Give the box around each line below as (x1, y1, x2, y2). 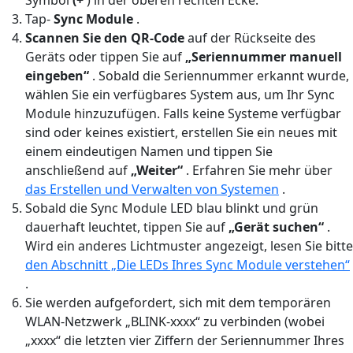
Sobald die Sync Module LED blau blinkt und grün (25, 199, 318, 217)
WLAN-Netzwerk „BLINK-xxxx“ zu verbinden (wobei (25, 312, 325, 330)
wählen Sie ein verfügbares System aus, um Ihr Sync (25, 85, 335, 103)
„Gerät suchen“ (229, 217, 324, 236)
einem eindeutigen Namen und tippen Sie (25, 142, 273, 160)
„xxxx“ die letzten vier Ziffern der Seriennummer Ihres (25, 331, 344, 349)
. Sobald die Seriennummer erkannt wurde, (89, 66, 349, 84)
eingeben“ (25, 66, 89, 84)
